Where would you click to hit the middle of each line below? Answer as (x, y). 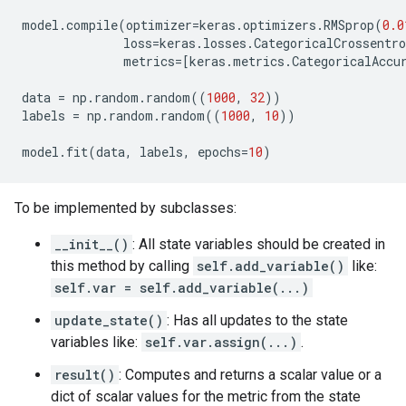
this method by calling (122, 266)
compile (92, 25)
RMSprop (349, 25)
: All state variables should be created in (259, 244)
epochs (219, 152)
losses (225, 43)
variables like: (96, 342)
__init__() (92, 244)
